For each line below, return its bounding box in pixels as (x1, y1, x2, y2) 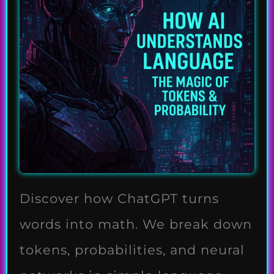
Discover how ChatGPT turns (20, 190, 219, 206)
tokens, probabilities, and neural (20, 242, 245, 257)
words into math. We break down (20, 216, 252, 232)
